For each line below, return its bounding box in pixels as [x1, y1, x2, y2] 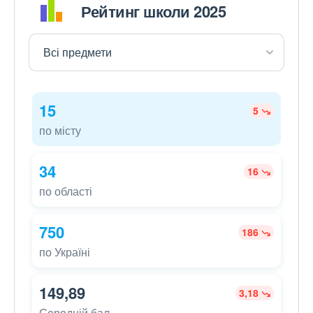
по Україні [39, 244, 90, 261]
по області [39, 183, 92, 200]
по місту [39, 122, 81, 139]
